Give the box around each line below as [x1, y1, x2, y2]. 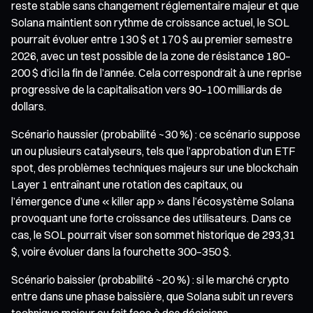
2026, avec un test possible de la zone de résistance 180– [11, 48, 291, 63]
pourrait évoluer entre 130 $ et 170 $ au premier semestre [11, 31, 293, 46]
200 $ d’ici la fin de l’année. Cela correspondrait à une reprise [11, 65, 302, 80]
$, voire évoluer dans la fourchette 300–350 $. [11, 244, 231, 259]
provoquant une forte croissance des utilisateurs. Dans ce [11, 210, 291, 225]
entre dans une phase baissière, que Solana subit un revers [11, 289, 293, 303]
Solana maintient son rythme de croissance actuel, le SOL [11, 15, 289, 29]
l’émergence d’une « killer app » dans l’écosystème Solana [11, 194, 294, 208]
